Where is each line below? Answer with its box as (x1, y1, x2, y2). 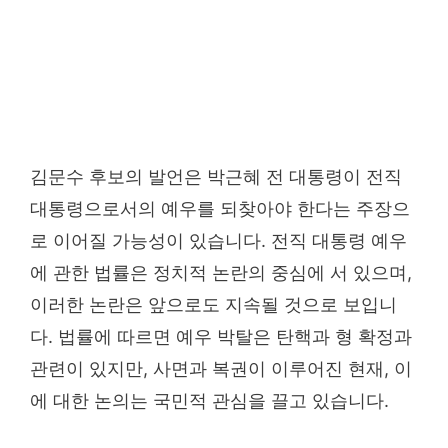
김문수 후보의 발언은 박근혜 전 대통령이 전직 (30, 166, 402, 187)
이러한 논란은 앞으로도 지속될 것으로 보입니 (30, 294, 397, 315)
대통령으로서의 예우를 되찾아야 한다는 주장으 (30, 198, 410, 219)
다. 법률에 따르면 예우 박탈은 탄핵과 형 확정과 (30, 326, 412, 347)
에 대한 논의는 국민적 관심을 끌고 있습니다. (30, 390, 389, 411)
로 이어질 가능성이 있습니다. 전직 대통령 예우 (30, 230, 407, 251)
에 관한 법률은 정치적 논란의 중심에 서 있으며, (30, 262, 412, 283)
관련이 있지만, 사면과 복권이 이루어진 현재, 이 (30, 358, 412, 379)
